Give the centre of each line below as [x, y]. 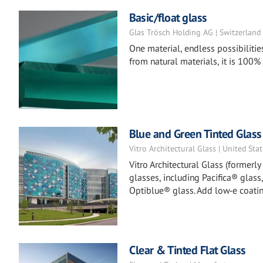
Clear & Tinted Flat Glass [188, 250]
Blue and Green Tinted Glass [195, 134]
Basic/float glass [168, 18]
